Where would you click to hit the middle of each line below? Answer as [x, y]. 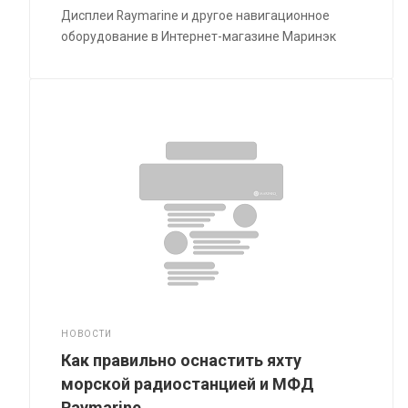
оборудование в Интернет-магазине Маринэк [199, 36]
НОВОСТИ [87, 333]
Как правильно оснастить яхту [182, 360]
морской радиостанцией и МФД [188, 383]
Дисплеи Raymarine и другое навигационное [196, 15]
